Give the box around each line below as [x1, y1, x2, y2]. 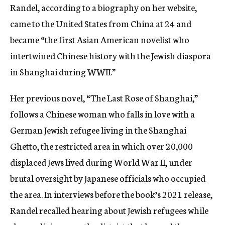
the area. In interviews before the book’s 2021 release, [10, 187, 212, 201]
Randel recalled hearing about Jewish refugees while [10, 203, 208, 217]
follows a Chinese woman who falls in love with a [10, 107, 195, 121]
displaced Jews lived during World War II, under [10, 155, 192, 169]
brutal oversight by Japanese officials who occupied [10, 171, 205, 185]
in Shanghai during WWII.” [10, 65, 116, 78]
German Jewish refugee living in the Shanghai [10, 123, 186, 137]
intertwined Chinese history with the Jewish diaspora [10, 49, 211, 62]
